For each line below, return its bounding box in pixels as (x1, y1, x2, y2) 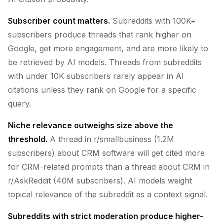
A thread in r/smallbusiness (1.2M (47, 134, 174, 144)
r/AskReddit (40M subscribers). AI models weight (8, 176, 192, 185)
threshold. (8, 134, 47, 144)
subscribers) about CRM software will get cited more (8, 148, 205, 158)
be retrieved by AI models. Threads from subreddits (8, 57, 202, 67)
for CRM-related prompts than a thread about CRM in (8, 162, 210, 172)
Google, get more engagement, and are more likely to (8, 43, 208, 53)
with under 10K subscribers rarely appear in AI (8, 71, 184, 81)
